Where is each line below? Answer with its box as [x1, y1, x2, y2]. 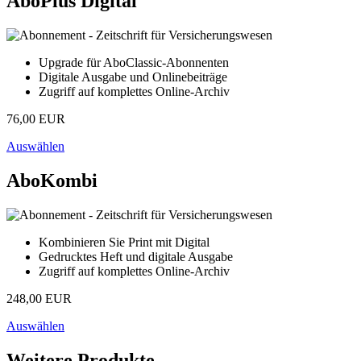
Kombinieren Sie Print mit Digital [39, 234, 210, 249]
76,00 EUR [6, 112, 65, 127]
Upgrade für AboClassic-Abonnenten [39, 56, 229, 70]
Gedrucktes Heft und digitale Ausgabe [39, 249, 233, 263]
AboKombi [6, 169, 98, 191]
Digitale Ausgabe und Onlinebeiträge [39, 70, 227, 85]
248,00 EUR [6, 291, 72, 305]
